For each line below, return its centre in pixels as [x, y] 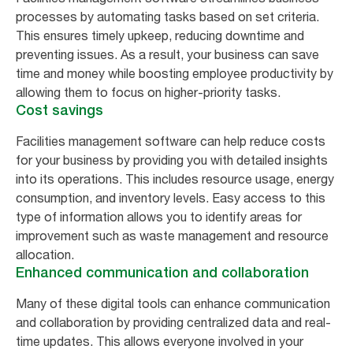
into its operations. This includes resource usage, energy [175, 178]
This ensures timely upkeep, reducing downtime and [160, 35]
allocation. [46, 254]
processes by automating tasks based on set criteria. [167, 16]
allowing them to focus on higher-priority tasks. [150, 92]
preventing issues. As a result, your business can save [167, 54]
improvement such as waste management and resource [172, 235]
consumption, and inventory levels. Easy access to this [171, 197]
